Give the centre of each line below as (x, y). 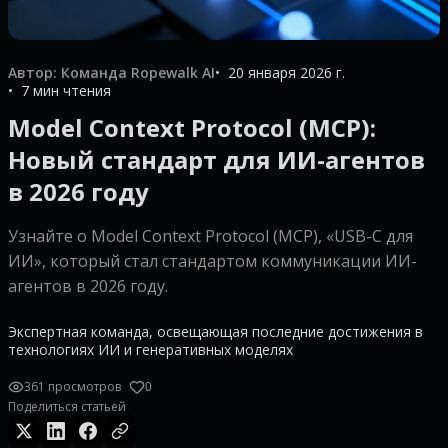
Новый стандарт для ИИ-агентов (216, 159)
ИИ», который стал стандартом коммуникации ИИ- (212, 261)
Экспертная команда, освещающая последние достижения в (215, 331)
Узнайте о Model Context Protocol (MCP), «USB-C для (210, 236)
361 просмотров (72, 386)
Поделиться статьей (67, 406)
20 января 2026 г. (286, 72)
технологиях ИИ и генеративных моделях (150, 349)
